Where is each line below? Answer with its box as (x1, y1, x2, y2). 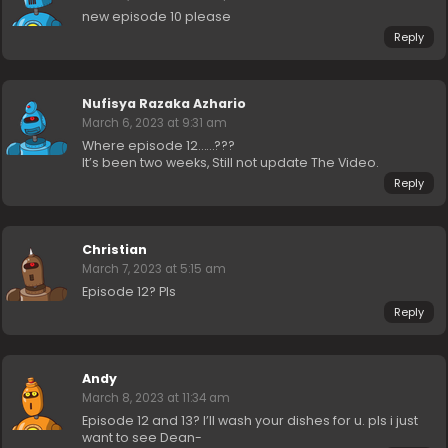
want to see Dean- (82, 429, 203, 446)
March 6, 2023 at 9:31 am (82, 115, 228, 131)
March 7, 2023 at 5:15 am (82, 261, 227, 277)
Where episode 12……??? (82, 137, 236, 154)
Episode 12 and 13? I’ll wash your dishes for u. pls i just (82, 412, 419, 429)
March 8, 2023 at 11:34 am (82, 390, 231, 406)
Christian (82, 241, 148, 258)
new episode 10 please (82, 8, 232, 25)
